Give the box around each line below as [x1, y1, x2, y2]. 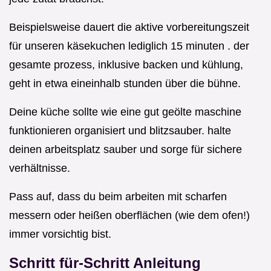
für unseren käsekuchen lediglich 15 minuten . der [9, 39, 249, 52]
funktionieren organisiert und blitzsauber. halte [9, 124, 231, 137]
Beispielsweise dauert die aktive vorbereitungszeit [9, 21, 249, 33]
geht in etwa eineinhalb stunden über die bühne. [9, 77, 241, 90]
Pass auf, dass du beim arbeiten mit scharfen [9, 190, 227, 203]
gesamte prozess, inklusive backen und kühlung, [9, 58, 243, 71]
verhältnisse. [9, 162, 70, 174]
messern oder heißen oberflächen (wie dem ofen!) [9, 209, 250, 221]
